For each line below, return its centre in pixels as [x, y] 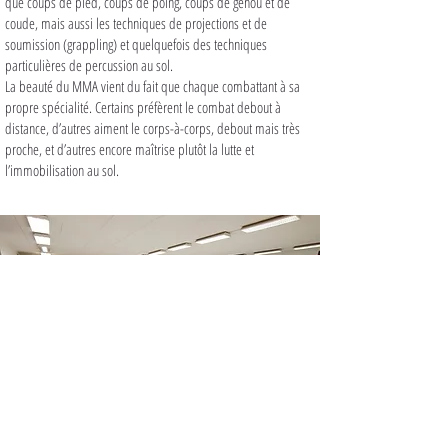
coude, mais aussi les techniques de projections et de [136, 23]
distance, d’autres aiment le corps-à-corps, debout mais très [152, 128]
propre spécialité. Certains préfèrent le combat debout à [143, 107]
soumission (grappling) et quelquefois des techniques [136, 44]
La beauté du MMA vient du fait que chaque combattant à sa [152, 86]
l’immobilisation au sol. [62, 170]
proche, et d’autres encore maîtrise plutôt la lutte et [129, 149]
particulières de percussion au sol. [89, 65]
